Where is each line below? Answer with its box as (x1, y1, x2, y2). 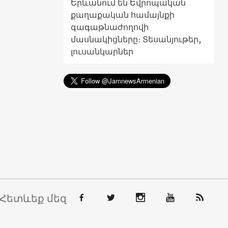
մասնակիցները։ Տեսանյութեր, (70, 34, 201, 44)
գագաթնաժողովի (70, 21, 149, 32)
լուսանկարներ (70, 46, 133, 56)
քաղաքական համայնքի (70, 9, 175, 20)
